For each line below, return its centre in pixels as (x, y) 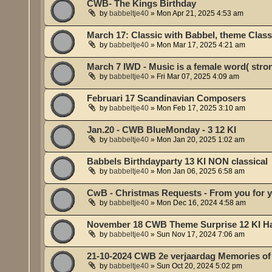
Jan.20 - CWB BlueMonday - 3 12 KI (162, 130)
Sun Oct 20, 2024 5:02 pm (200, 266)
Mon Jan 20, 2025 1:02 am (201, 140)
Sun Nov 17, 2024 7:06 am (201, 235)
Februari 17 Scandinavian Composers (167, 99)
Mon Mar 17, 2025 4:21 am (201, 45)
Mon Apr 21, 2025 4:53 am (200, 14)
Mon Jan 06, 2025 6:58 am (201, 172)
